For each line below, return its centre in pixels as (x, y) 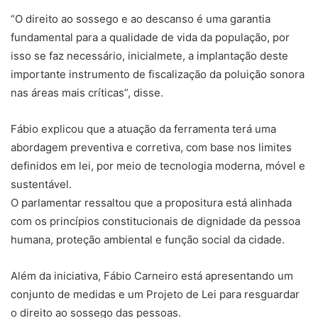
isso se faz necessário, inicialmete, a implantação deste (149, 55)
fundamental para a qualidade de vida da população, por (150, 37)
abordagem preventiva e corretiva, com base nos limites (151, 147)
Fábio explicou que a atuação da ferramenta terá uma (143, 128)
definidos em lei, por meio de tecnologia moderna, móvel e (158, 165)
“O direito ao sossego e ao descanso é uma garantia (141, 18)
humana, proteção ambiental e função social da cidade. (148, 239)
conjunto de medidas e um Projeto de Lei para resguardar (155, 294)
